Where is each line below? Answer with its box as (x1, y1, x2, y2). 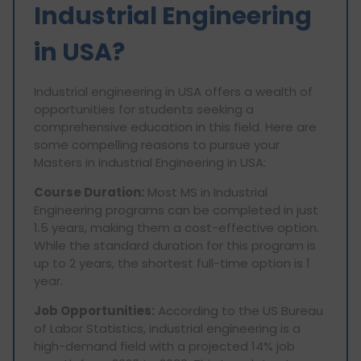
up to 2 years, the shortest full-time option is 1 (34, 254, 310, 272)
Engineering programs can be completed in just (34, 201, 318, 218)
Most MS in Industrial (144, 183, 268, 201)
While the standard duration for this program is (34, 236, 316, 254)
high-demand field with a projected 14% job (34, 337, 295, 355)
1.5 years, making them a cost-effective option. (34, 218, 319, 236)
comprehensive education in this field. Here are (34, 118, 317, 135)
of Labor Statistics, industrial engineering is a (34, 319, 301, 337)
